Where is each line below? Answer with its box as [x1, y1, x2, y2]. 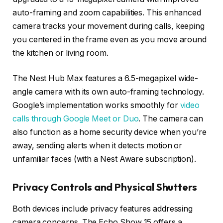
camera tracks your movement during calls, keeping [12, 21, 205, 31]
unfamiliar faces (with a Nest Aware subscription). [12, 154, 197, 164]
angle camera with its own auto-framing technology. [12, 87, 205, 97]
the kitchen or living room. [12, 48, 109, 58]
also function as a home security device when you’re [12, 127, 207, 137]
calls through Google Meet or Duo [12, 114, 139, 124]
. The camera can [138, 114, 204, 124]
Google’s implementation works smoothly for [12, 101, 180, 111]
